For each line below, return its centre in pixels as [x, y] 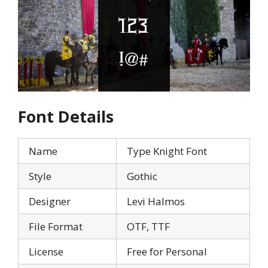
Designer [50, 201]
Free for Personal [167, 251]
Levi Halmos [156, 201]
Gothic [142, 176]
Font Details [66, 116]
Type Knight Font [167, 151]
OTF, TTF [148, 226]
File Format [56, 226]
